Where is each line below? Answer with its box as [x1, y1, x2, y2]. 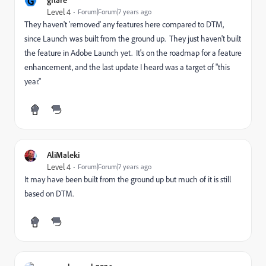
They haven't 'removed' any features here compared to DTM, [24, 19, 224, 30]
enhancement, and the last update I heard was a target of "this [24, 62, 230, 72]
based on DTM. [24, 188, 74, 199]
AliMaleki [47, 150, 80, 160]
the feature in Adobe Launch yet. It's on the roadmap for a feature [24, 47, 242, 58]
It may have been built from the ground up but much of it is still [24, 174, 231, 185]
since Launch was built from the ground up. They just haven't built [24, 33, 241, 44]
